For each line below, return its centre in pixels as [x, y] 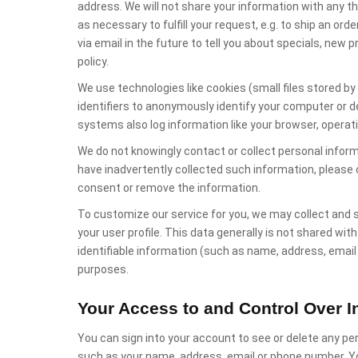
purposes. [103, 269]
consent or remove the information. [169, 188]
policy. [93, 62]
